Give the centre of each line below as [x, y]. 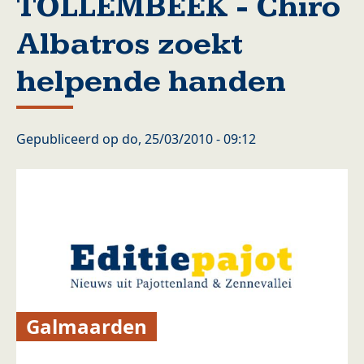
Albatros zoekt [130, 44]
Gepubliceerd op [69, 139]
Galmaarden [87, 327]
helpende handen [151, 82]
